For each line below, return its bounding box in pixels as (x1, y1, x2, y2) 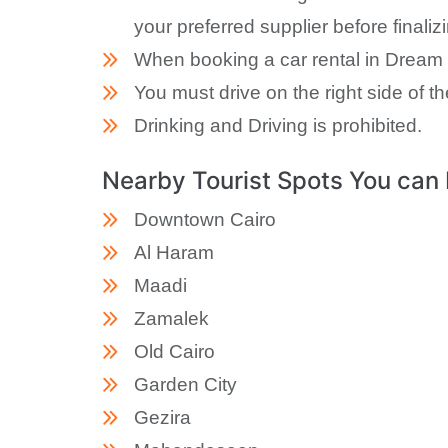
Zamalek (134, 307, 209, 329)
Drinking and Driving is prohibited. (134, 114, 422, 136)
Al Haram (134, 241, 214, 263)
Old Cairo (134, 340, 215, 362)
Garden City (134, 373, 237, 395)
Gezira (134, 406, 191, 428)
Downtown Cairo (134, 208, 276, 230)
